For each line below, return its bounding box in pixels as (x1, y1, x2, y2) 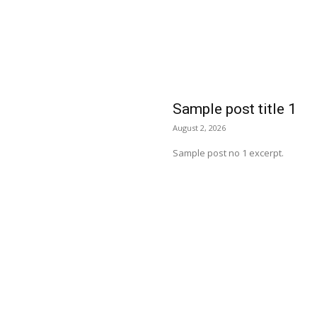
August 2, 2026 (173, 122, 226, 133)
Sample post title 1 (173, 100, 296, 117)
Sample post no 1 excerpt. (173, 146, 284, 159)
